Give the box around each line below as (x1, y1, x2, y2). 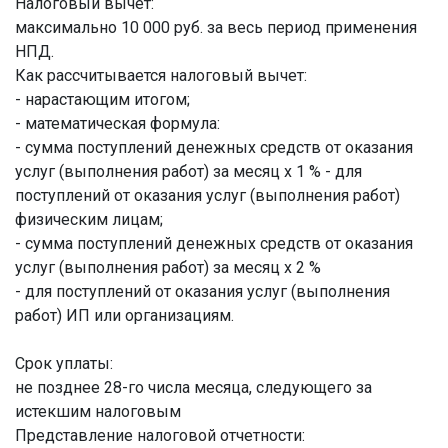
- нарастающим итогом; (15, 90, 190, 109)
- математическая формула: (15, 114, 220, 133)
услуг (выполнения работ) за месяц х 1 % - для (15, 162, 362, 181)
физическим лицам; (15, 210, 163, 229)
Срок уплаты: (15, 354, 113, 373)
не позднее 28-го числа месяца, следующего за (15, 378, 372, 397)
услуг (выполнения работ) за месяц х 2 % (15, 258, 321, 277)
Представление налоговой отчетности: (15, 426, 305, 445)
